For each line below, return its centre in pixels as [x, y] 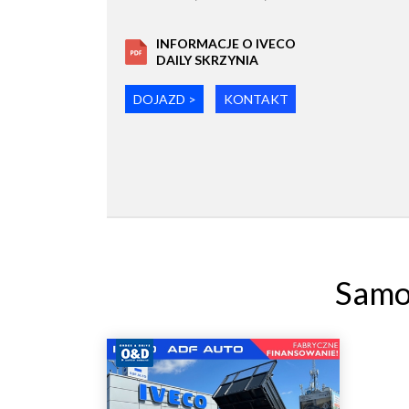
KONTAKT [256, 100]
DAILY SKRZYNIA [207, 60]
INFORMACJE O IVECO [226, 44]
